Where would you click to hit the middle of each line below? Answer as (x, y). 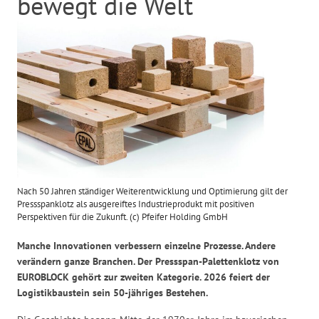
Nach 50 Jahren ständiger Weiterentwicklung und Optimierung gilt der (153, 192)
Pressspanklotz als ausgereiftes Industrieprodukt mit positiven (136, 204)
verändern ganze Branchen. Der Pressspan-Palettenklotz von (148, 262)
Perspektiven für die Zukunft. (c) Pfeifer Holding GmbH (123, 217)
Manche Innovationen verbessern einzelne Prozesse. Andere (147, 246)
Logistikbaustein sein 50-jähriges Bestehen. (114, 293)
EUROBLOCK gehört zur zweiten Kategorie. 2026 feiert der (144, 277)
